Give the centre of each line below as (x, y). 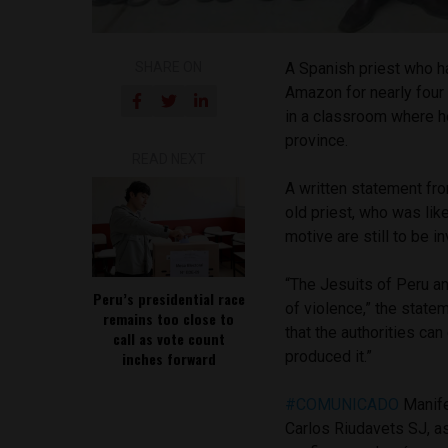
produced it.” (329, 356)
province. (317, 140)
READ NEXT (168, 158)
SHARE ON (169, 66)
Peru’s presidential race (168, 298)
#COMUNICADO (342, 404)
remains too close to (169, 318)
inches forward (168, 358)
